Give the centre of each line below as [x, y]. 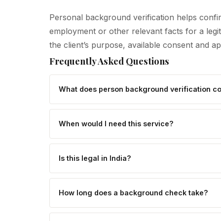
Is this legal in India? [95, 158]
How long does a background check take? [133, 193]
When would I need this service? [116, 124]
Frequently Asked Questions [109, 61]
